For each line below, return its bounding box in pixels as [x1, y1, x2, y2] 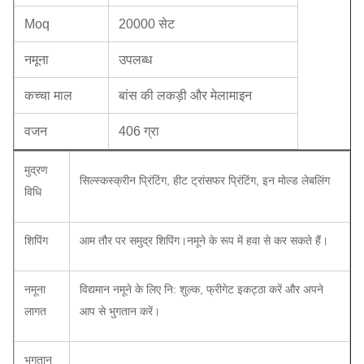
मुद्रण [24, 163, 48, 177]
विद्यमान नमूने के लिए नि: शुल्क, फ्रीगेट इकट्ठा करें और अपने [80, 283, 323, 297]
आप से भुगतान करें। [80, 305, 160, 318]
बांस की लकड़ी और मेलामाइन [119, 89, 252, 103]
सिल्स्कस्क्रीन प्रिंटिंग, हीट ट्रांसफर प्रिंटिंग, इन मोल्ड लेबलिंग [80, 174, 330, 188]
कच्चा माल [24, 89, 72, 103]
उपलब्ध [119, 53, 152, 67]
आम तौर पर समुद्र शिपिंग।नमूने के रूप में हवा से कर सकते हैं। [80, 234, 328, 248]
